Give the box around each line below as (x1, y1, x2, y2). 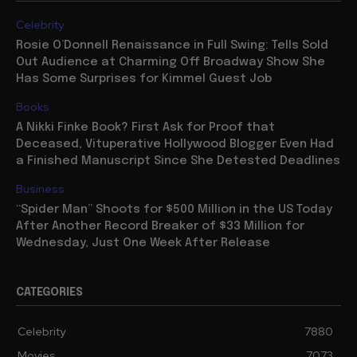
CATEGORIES (16, 300, 83, 312)
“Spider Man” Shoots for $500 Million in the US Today (16, 216, 332, 229)
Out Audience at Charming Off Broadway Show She (16, 69, 325, 82)
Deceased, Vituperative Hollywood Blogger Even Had (16, 151, 334, 164)
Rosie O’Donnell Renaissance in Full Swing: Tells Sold (16, 52, 328, 65)
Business (16, 194, 65, 210)
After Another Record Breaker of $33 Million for (16, 233, 304, 246)
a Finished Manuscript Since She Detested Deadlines (16, 167, 340, 181)
